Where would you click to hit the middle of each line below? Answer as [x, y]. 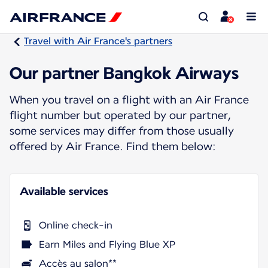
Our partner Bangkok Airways [124, 73]
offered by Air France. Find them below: [113, 146]
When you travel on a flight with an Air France [129, 99]
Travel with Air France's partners [98, 41]
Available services [64, 191]
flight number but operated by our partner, [120, 115]
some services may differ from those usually [122, 130]
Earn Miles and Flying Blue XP [107, 244]
